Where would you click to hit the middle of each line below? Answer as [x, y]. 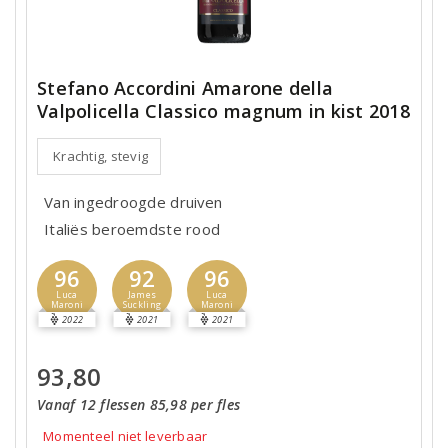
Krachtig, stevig [101, 156]
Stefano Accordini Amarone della [185, 88]
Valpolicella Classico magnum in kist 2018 [223, 111]
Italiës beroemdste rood [132, 229]
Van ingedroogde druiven [133, 202]
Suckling [142, 305]
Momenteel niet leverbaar [125, 436]
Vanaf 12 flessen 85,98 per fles [139, 404]
